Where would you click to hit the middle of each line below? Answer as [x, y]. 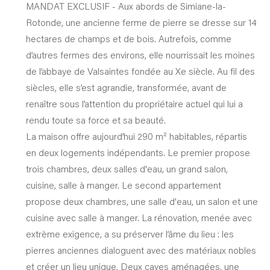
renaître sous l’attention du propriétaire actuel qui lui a [134, 103]
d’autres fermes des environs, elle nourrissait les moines [140, 55]
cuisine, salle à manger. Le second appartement [123, 185]
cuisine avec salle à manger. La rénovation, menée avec [139, 217]
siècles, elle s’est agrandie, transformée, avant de [126, 87]
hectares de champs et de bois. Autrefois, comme [128, 38]
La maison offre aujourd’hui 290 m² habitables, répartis [136, 136]
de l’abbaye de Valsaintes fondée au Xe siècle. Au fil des [140, 71]
